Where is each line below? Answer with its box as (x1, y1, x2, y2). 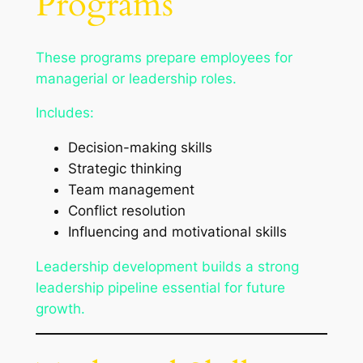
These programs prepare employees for (35, 49, 293, 66)
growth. (35, 301, 85, 318)
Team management (67, 181, 194, 199)
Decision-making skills (67, 139, 212, 156)
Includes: (35, 105, 94, 122)
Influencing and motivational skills (67, 224, 287, 241)
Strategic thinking (67, 160, 181, 177)
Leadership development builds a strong (35, 258, 299, 275)
